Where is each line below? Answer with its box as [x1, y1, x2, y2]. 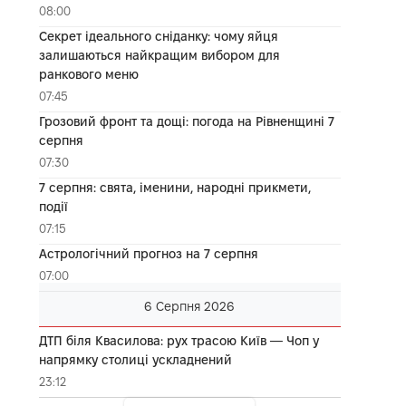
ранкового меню [38, 66, 139, 82]
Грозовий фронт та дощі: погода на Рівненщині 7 [38, 113, 334, 129]
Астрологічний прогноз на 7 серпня [38, 246, 258, 261]
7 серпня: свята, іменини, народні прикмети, [38, 179, 311, 195]
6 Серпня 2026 [144, 298, 236, 314]
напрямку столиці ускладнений [38, 352, 232, 367]
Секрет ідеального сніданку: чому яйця [38, 28, 278, 43]
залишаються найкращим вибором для [38, 47, 280, 63]
